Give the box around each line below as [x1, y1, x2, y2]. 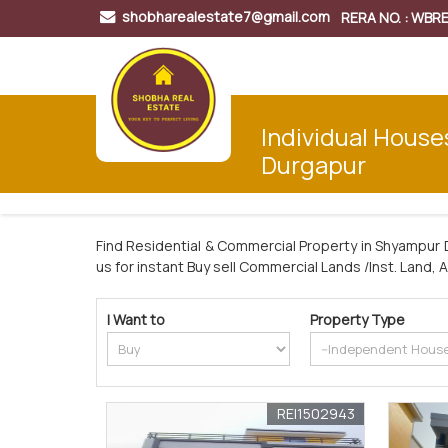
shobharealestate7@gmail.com [122, 6, 330, 26]
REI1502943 [277, 404, 356, 424]
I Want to [107, 310, 165, 330]
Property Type [310, 310, 406, 330]
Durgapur [261, 148, 366, 182]
